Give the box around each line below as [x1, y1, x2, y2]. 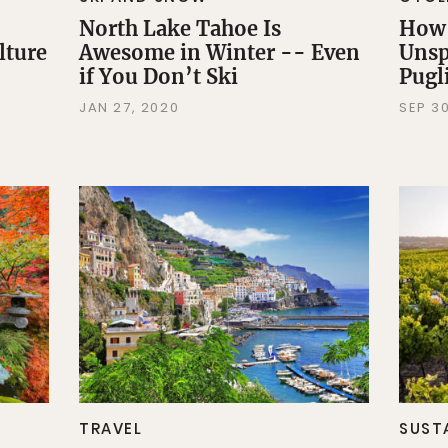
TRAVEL [78, 418, 143, 440]
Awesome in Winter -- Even [78, 39, 360, 65]
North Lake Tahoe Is [78, 15, 281, 41]
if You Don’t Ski [78, 63, 238, 89]
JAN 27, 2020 [78, 97, 180, 117]
